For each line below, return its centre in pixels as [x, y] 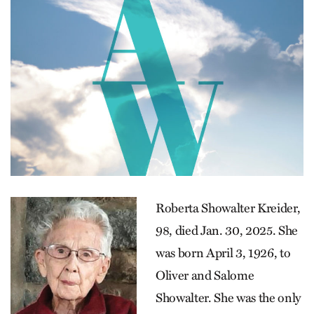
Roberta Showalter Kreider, [228, 209]
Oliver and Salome [205, 276]
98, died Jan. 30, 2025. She [227, 231]
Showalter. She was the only [228, 298]
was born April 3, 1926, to [223, 253]
